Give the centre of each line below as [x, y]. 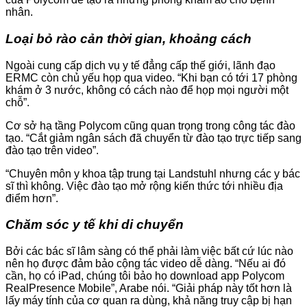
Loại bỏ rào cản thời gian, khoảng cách [128, 38]
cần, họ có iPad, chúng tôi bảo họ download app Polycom [145, 275]
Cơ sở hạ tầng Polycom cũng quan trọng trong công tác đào [150, 125]
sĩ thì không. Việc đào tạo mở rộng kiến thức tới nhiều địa [144, 186]
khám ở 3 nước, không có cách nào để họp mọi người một [147, 90]
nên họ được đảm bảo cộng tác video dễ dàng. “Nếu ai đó [146, 263]
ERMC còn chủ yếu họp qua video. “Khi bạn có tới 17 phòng [151, 77]
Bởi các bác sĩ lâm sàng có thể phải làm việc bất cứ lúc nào [149, 251]
